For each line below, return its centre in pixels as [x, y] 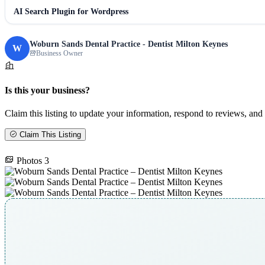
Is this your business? [47, 90]
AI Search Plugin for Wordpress [71, 12]
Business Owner [59, 53]
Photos [29, 160]
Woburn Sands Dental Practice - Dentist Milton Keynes [129, 44]
